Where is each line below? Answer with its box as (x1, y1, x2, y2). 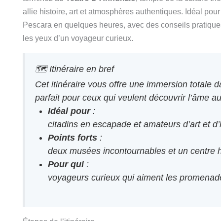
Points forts (48, 132, 98, 143)
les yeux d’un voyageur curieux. (23, 34, 133, 42)
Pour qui (48, 159, 84, 169)
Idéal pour (48, 106, 91, 116)
